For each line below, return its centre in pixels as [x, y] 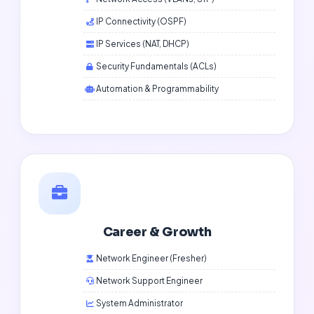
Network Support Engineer [150, 281]
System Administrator [140, 303]
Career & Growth [157, 232]
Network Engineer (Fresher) [152, 259]
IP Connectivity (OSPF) [142, 22]
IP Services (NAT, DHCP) [143, 44]
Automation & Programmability [158, 89]
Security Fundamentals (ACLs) [157, 67]
